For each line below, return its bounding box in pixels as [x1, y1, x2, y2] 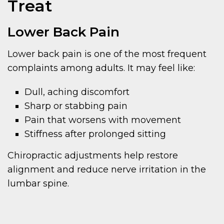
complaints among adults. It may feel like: [7, 62, 195, 73]
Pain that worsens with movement [24, 114, 181, 125]
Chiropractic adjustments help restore [7, 149, 178, 161]
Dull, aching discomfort [24, 86, 130, 97]
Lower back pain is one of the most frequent [7, 48, 206, 59]
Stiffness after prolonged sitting [24, 128, 166, 139]
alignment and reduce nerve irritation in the [7, 163, 206, 175]
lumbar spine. [7, 177, 69, 189]
